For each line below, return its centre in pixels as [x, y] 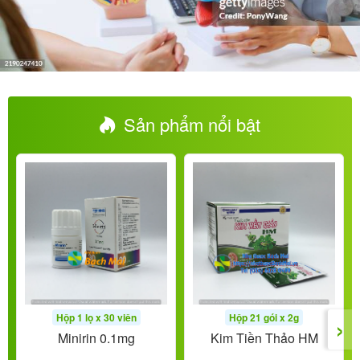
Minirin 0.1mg [96, 338]
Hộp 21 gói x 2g [264, 318]
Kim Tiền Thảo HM [264, 338]
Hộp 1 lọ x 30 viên [96, 318]
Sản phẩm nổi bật [190, 125]
